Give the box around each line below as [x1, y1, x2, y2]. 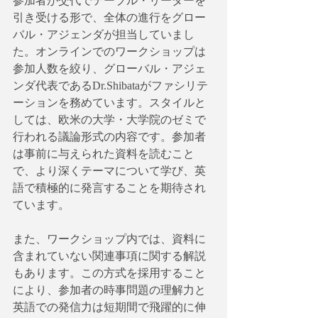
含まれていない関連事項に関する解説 [13, 249, 206, 262]
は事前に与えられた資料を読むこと [13, 147, 194, 160]
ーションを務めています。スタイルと [13, 96, 206, 109]
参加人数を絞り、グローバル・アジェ [13, 62, 206, 75]
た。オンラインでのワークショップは [13, 45, 206, 57]
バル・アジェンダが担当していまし [13, 28, 194, 40]
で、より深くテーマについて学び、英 [13, 164, 206, 177]
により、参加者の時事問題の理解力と [13, 283, 206, 296]
